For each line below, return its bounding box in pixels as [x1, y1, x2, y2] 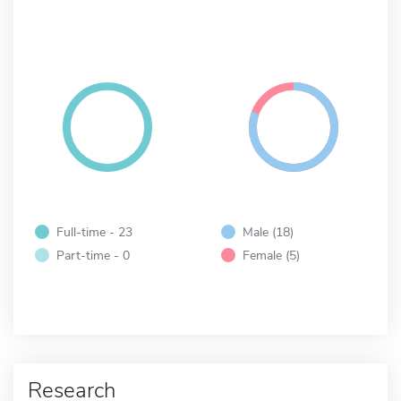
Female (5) [243, 245, 300, 264]
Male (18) [243, 222, 294, 241]
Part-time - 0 [56, 245, 130, 264]
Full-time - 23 [56, 222, 132, 241]
